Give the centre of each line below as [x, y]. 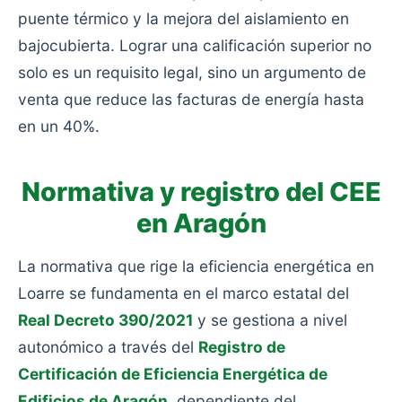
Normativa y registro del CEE [201, 192]
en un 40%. [59, 126]
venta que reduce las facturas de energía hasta [191, 99]
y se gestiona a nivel [270, 320]
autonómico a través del [108, 347]
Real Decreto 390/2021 [105, 320]
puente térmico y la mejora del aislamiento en [184, 18]
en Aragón [201, 223]
